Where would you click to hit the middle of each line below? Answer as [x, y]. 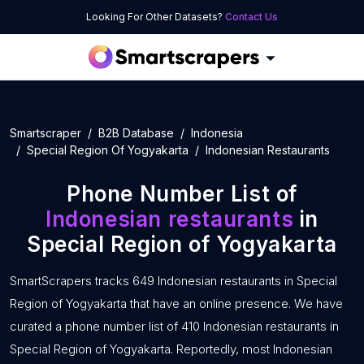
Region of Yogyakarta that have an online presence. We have [176, 303]
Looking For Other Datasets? [156, 17]
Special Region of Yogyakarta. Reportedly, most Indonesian [171, 349]
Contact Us [251, 17]
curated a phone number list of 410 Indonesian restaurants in [174, 326]
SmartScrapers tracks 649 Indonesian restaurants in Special [173, 281]
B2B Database [136, 133]
